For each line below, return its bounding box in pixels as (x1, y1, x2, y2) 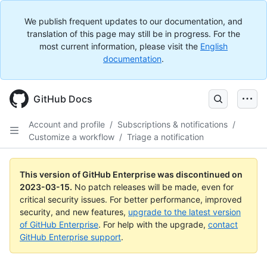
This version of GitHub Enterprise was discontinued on (20, 169, 243, 179)
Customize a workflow (29, 132, 114, 142)
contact (208, 219, 238, 229)
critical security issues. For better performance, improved (20, 194, 242, 204)
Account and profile (29, 119, 105, 129)
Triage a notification (127, 132, 204, 142)
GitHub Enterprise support (20, 232, 121, 242)
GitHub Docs (33, 93, 92, 105)
